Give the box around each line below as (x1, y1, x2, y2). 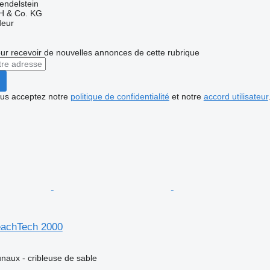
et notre (169, 91, 204, 101)
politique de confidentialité (70, 91, 169, 101)
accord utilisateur (203, 91, 268, 101)
